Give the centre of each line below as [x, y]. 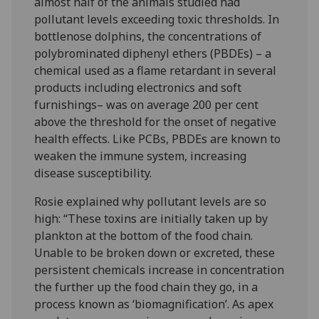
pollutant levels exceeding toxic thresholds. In [157, 19]
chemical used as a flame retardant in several [156, 70]
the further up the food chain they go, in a [146, 287]
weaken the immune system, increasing [141, 156]
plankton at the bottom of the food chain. [144, 235]
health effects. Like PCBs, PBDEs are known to [158, 138]
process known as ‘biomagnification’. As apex [154, 304]
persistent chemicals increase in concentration [159, 270]
